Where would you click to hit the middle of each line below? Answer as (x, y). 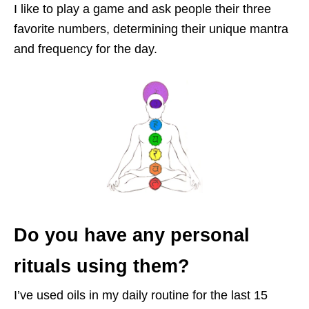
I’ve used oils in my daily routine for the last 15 (141, 295)
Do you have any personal (132, 235)
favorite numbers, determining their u (115, 29)
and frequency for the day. (86, 49)
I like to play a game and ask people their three (142, 9)
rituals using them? (102, 266)
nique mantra (252, 29)
